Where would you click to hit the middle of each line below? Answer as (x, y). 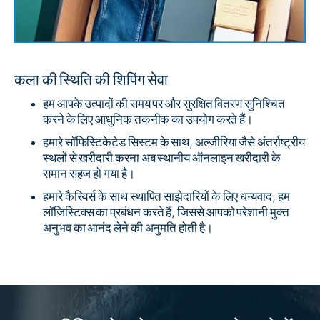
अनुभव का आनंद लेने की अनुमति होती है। (128, 228)
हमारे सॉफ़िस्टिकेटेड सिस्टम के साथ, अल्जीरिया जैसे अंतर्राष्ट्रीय (174, 142)
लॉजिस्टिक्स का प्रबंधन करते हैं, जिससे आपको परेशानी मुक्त (166, 212)
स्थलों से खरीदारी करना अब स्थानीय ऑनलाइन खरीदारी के (162, 158)
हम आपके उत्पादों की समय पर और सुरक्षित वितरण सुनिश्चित (164, 104)
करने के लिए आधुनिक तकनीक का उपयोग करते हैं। (148, 119)
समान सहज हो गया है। (89, 174)
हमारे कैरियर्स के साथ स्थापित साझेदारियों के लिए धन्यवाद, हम (166, 196)
